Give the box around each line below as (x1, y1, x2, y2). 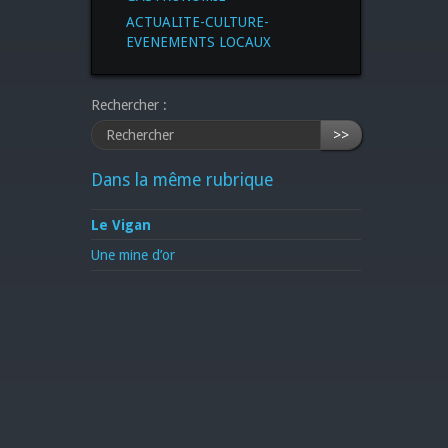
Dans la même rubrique (91, 169, 273, 190)
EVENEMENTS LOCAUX (126, 33, 271, 50)
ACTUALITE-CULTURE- (126, 13, 269, 30)
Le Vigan (91, 216, 151, 233)
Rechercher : (91, 96, 167, 113)
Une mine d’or (91, 246, 175, 263)
